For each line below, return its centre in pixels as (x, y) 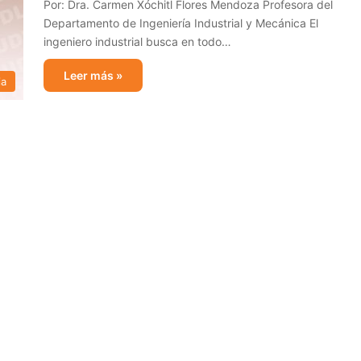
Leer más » (93, 75)
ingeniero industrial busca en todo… (137, 41)
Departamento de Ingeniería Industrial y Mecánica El (181, 23)
